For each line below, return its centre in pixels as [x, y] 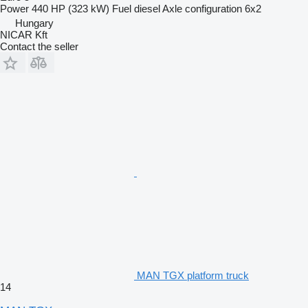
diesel [147, 8]
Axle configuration [202, 8]
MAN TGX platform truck [193, 275]
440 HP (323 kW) [70, 8]
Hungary [34, 23]
